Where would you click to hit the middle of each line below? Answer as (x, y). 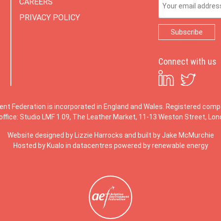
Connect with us (188, 61)
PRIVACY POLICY (49, 18)
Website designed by (41, 135)
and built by (142, 135)
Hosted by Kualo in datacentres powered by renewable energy (110, 146)
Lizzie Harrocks (98, 135)
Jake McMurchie (188, 135)
